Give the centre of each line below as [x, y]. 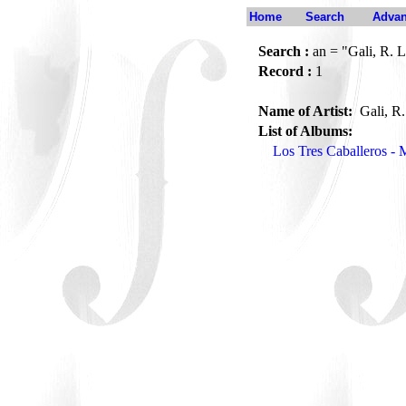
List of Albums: [305, 131]
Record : [285, 71]
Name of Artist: [307, 111]
